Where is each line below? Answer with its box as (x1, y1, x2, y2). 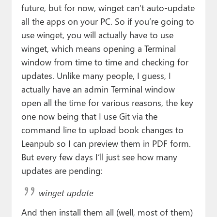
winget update (38, 186, 93, 199)
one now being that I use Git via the (21, 110, 157, 123)
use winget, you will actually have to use (21, 29, 173, 41)
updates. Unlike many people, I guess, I (21, 69, 171, 82)
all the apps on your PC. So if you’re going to (21, 15, 194, 28)
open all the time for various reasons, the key (21, 96, 193, 109)
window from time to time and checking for (21, 56, 188, 68)
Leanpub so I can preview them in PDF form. (21, 137, 191, 150)
